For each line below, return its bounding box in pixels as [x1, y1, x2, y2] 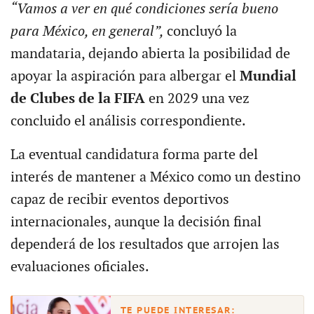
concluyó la [166, 22, 237, 40]
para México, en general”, [10, 22, 167, 40]
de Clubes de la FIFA [10, 90, 145, 107]
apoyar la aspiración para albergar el [10, 67, 240, 85]
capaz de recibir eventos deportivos [10, 191, 229, 208]
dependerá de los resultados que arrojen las [10, 235, 280, 253]
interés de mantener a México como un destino [10, 168, 301, 186]
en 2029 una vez [144, 90, 250, 107]
